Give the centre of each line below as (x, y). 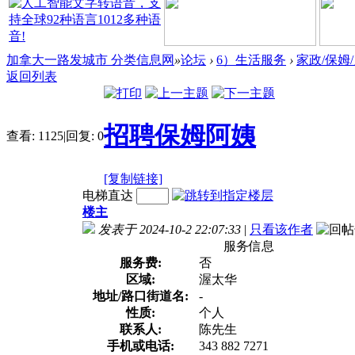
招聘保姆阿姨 (180, 136)
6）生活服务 (251, 59)
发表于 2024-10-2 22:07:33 (170, 229)
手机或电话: (141, 345)
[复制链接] (133, 178)
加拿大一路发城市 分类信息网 (90, 59)
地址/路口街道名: (141, 296)
